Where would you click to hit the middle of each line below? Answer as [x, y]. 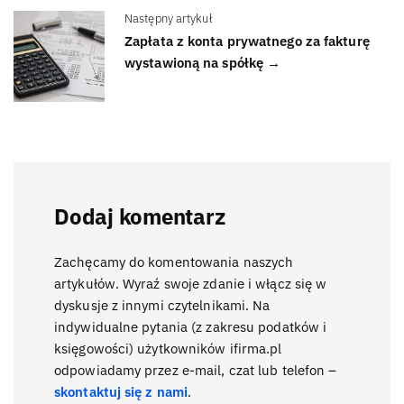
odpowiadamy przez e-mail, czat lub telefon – [196, 370]
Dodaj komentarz [140, 217]
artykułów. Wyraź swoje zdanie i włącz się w [191, 283]
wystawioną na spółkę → [203, 62]
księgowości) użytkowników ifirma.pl [168, 348]
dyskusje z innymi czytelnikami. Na [162, 305]
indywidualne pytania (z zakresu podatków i [191, 326]
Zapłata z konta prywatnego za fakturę [247, 41]
